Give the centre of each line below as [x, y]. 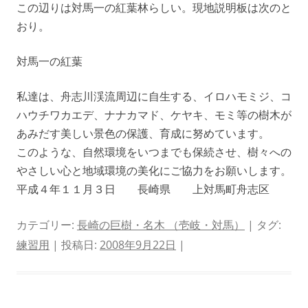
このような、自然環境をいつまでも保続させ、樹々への [154, 152]
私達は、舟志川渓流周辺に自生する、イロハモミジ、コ [154, 96]
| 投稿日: [75, 245]
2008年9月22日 [138, 245]
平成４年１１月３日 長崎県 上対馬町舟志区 [143, 189]
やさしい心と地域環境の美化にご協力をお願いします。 [154, 170]
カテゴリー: [47, 225]
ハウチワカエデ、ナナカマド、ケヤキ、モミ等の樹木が [154, 115]
